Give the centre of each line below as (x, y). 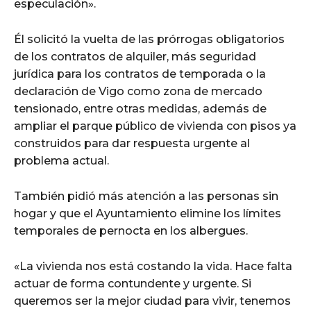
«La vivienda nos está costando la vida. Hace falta (153, 266)
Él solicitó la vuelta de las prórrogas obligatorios (149, 39)
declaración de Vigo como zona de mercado (138, 91)
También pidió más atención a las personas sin (146, 196)
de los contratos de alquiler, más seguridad (135, 56)
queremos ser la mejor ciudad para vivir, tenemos (152, 301)
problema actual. (61, 160)
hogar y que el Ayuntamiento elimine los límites (148, 213)
